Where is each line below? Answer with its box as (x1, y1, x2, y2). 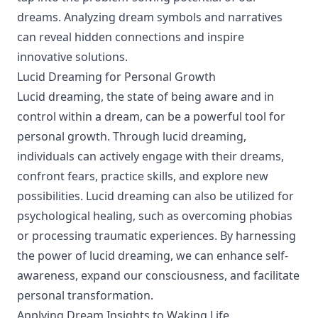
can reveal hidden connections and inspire (17, 29, 244, 45)
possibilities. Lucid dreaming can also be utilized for (17, 188, 294, 204)
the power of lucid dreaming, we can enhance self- (17, 248, 288, 263)
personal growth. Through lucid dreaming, (17, 128, 246, 144)
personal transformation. (17, 287, 153, 303)
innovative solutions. (17, 49, 128, 65)
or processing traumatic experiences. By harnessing (17, 228, 296, 243)
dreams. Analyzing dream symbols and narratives (17, 9, 283, 25)
